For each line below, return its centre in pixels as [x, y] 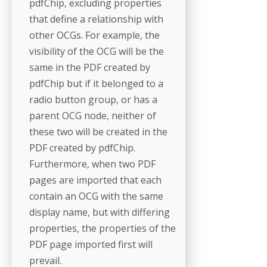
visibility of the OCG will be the [97, 52]
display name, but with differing [100, 212]
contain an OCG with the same [96, 196]
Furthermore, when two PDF [92, 164]
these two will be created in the [98, 132]
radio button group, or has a [93, 100]
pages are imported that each [95, 180]
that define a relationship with [96, 19]
